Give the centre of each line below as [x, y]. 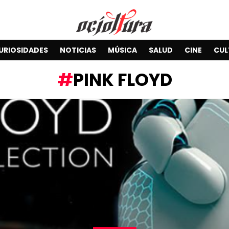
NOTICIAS [78, 50]
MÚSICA [122, 50]
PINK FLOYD [122, 79]
